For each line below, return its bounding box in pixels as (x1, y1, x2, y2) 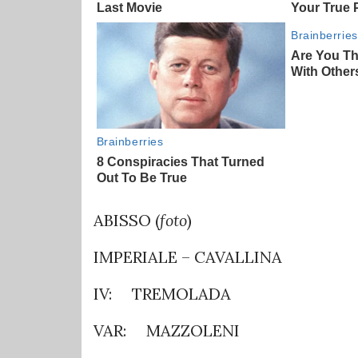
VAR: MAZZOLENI (93, 320, 240, 340)
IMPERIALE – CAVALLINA (93, 246, 282, 267)
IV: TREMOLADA (93, 283, 231, 304)
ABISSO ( (93, 209, 160, 230)
